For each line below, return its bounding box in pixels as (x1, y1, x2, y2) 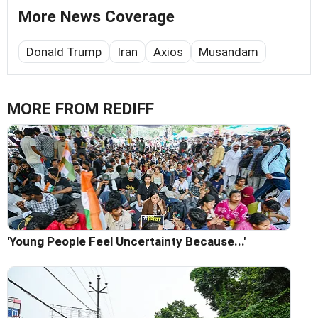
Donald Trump (26, 45, 102, 60)
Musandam (199, 45, 258, 60)
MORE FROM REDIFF (7, 99, 154, 119)
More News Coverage (18, 7, 175, 27)
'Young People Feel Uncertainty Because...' (7, 234, 246, 249)
